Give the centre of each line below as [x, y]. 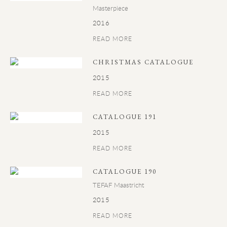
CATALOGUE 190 [125, 172]
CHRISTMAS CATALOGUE [143, 62]
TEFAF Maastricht [119, 185]
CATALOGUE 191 [125, 117]
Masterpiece [111, 8]
